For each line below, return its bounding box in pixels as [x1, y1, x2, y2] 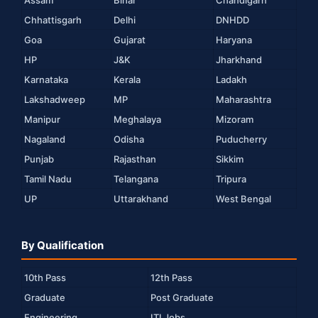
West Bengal [216, 193, 271, 205]
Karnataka [24, 74, 68, 86]
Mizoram [216, 114, 253, 126]
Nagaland [24, 133, 65, 146]
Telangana [114, 173, 158, 185]
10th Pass [24, 272, 66, 284]
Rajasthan [114, 153, 156, 165]
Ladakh [216, 74, 247, 86]
